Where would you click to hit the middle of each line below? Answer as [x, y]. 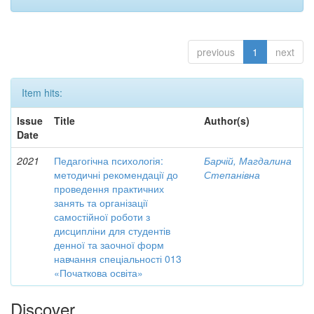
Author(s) [227, 121]
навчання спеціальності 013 [118, 259]
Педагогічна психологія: [109, 161]
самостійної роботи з [102, 217]
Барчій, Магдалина [248, 161]
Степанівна [232, 175]
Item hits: [42, 93]
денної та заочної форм [109, 245]
